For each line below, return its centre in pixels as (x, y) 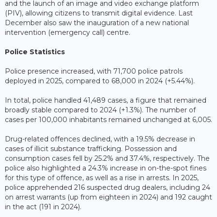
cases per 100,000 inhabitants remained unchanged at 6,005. (108, 119)
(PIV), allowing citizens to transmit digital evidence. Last (99, 13)
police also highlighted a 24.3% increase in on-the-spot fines (106, 168)
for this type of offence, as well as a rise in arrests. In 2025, (102, 178)
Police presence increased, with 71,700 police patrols (94, 71)
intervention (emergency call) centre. (68, 32)
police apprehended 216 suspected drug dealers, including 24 (108, 187)
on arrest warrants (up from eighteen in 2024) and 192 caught (108, 197)
